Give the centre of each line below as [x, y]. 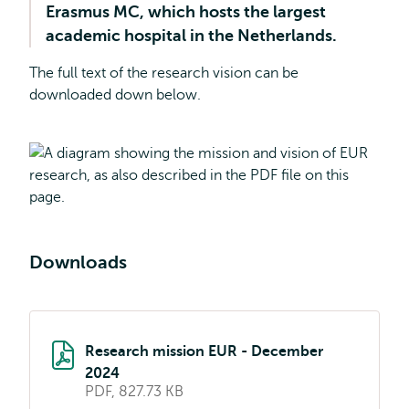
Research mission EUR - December [204, 351]
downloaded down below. [115, 95]
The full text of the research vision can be [164, 73]
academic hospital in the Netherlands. [191, 36]
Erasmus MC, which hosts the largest [186, 12]
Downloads [78, 262]
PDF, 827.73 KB [134, 392]
